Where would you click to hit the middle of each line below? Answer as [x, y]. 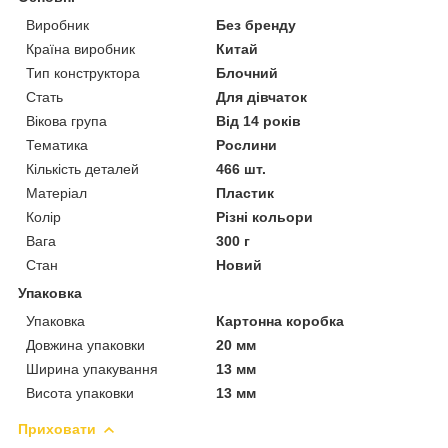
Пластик [245, 192]
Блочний [247, 72]
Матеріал [56, 192]
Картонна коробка [280, 320]
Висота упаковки [80, 392]
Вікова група [66, 120]
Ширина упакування [92, 368]
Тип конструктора [83, 72]
